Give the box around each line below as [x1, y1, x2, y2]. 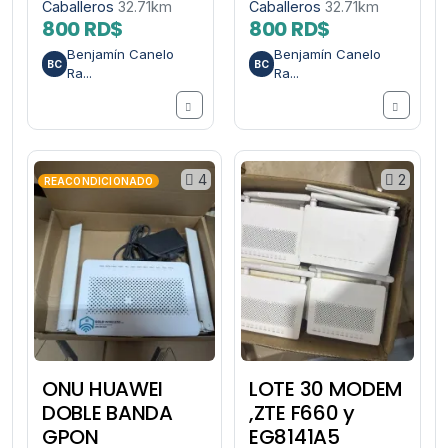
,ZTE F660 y [249, 399, 355, 428]
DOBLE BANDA [42, 399, 173, 428]
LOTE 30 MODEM [249, 375, 404, 404]
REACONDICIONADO [43, 175, 154, 188]
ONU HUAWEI [42, 375, 163, 404]
